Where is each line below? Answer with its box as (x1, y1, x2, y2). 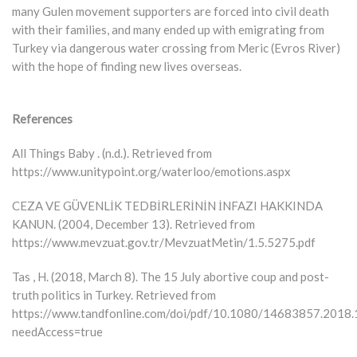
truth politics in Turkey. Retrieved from (12, 288, 216, 303)
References (12, 112, 73, 127)
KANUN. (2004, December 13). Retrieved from (12, 217, 255, 232)
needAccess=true (12, 324, 103, 339)
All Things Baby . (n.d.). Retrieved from (12, 146, 212, 161)
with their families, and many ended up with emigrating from (12, 22, 324, 37)
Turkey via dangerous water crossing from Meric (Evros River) (12, 41, 340, 56)
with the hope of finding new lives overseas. (12, 59, 241, 74)
